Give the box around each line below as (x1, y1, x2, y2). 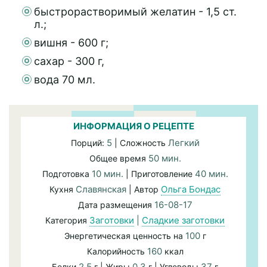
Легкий (167, 137, 200, 149)
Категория (45, 215, 89, 226)
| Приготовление (125, 169, 195, 179)
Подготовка (42, 169, 92, 179)
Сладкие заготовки (142, 215, 225, 226)
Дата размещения (77, 200, 154, 210)
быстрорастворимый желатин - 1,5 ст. (34, 5, 237, 18)
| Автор (126, 184, 161, 195)
